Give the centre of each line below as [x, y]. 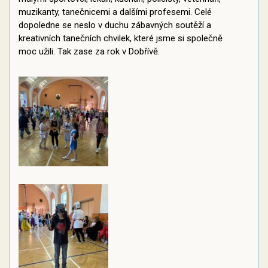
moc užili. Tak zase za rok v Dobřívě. [89, 51]
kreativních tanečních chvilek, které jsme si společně [121, 38]
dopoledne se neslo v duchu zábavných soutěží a [115, 25]
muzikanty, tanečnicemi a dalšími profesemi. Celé [115, 12]
